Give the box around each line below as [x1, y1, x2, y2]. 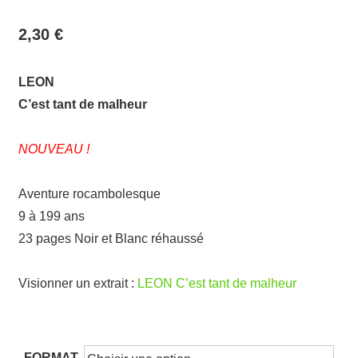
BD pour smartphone [18, 321, 136, 336]
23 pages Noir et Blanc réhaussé [18, 232, 204, 246]
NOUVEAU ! [18, 142, 89, 157]
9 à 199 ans [18, 209, 85, 224]
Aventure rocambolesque [18, 187, 161, 201]
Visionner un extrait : [18, 276, 137, 291]
